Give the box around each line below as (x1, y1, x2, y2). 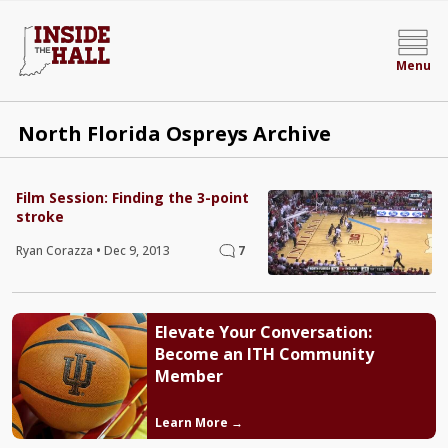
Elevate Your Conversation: (154, 321, 372, 344)
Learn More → (154, 413, 243, 431)
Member (154, 365, 223, 388)
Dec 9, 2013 (104, 242, 170, 259)
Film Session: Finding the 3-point (16, 188, 249, 207)
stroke (16, 207, 64, 226)
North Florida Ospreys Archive (17, 120, 331, 147)
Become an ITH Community (154, 343, 374, 366)
